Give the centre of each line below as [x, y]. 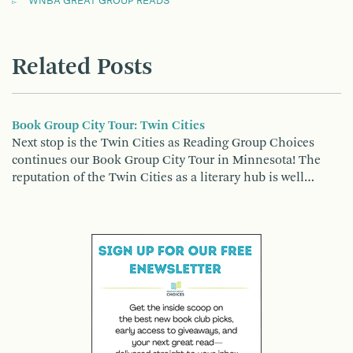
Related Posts [82, 67]
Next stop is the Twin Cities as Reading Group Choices [163, 143]
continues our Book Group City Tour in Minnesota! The [166, 160]
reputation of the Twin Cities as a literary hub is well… [163, 178]
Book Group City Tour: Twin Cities [108, 126]
